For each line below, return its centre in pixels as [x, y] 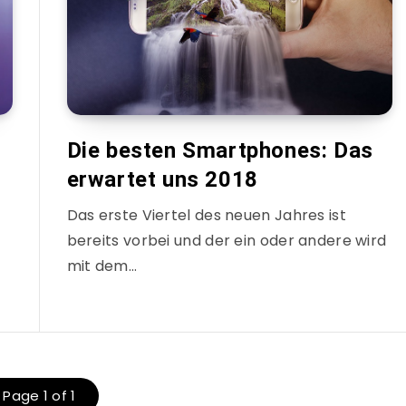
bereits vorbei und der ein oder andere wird [227, 241]
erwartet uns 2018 [162, 179]
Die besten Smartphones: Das [220, 150]
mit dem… [101, 266]
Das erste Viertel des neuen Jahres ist [206, 215]
